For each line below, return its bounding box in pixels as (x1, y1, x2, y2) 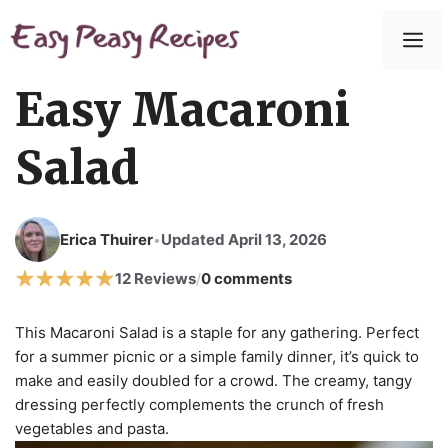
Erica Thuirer (60, 229, 153, 249)
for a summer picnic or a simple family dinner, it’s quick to (15, 347, 419, 366)
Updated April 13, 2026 (161, 229, 327, 249)
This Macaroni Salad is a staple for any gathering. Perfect (15, 323, 419, 342)
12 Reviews (115, 269, 196, 288)
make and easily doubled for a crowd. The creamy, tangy (15, 371, 412, 390)
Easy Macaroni (15, 82, 350, 138)
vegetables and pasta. (15, 419, 169, 438)
